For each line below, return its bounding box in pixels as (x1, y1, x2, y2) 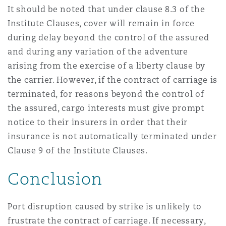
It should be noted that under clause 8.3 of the (8, 4, 205, 15)
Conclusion (8, 168, 103, 189)
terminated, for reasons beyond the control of (8, 89, 204, 99)
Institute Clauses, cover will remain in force (8, 18, 195, 29)
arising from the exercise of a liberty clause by (8, 61, 206, 71)
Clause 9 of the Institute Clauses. (8, 145, 148, 156)
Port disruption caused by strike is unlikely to (8, 201, 202, 212)
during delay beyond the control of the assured (8, 32, 209, 43)
